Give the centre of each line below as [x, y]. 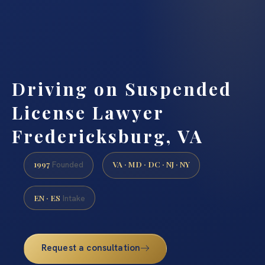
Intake [73, 198]
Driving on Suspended [122, 88]
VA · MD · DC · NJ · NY [151, 164]
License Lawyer [88, 112]
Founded [67, 165]
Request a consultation [91, 248]
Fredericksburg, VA [108, 136]
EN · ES [47, 197]
